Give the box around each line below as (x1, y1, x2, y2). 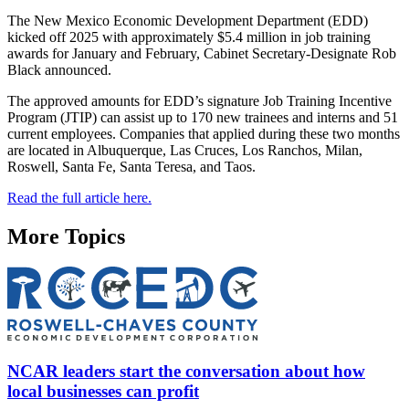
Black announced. (7, 61, 111, 78)
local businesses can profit (7, 381, 199, 401)
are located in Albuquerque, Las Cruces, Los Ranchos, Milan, (7, 142, 362, 158)
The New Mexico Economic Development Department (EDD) (7, 12, 368, 28)
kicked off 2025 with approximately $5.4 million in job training (7, 28, 371, 45)
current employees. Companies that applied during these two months (7, 125, 400, 142)
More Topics (7, 224, 125, 248)
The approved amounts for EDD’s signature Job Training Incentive (7, 92, 392, 109)
